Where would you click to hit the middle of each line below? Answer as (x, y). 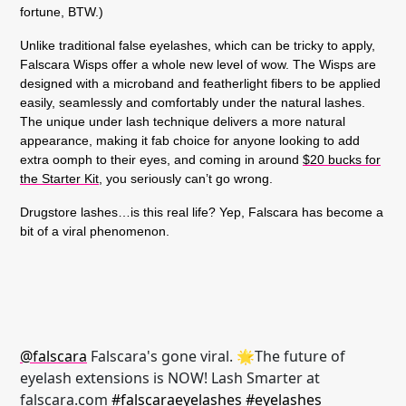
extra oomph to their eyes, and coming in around (161, 159)
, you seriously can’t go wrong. (186, 179)
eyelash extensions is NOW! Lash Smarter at (170, 378)
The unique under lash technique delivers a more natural (183, 121)
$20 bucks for (342, 159)
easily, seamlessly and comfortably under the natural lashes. (193, 102)
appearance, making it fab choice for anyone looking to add (190, 140)
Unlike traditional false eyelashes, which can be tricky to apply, (198, 45)
